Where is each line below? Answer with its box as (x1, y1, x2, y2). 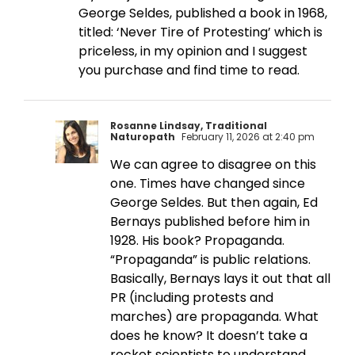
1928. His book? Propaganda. (110, 231, 284, 250)
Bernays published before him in (110, 212, 310, 231)
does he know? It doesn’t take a (110, 326, 307, 345)
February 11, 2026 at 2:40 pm (179, 130, 315, 144)
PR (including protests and (110, 288, 273, 307)
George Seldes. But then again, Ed (110, 193, 318, 212)
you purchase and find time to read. (78, 61, 300, 80)
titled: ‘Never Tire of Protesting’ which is (78, 23, 323, 42)
